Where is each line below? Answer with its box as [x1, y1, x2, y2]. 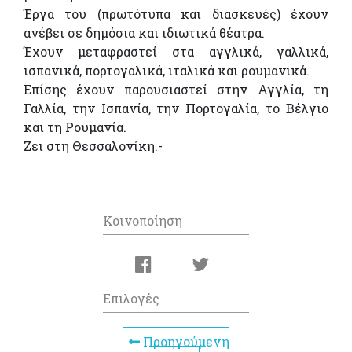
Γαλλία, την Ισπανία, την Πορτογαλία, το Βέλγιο [24, 100, 328, 117]
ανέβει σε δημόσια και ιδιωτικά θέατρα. [24, 24, 265, 42]
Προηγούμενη [140, 333, 230, 350]
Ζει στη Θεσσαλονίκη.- [24, 137, 163, 155]
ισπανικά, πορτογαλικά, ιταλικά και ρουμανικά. [24, 62, 310, 79]
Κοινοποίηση [103, 212, 182, 229]
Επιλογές [103, 290, 159, 307]
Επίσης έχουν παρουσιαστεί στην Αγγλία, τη [24, 81, 328, 98]
